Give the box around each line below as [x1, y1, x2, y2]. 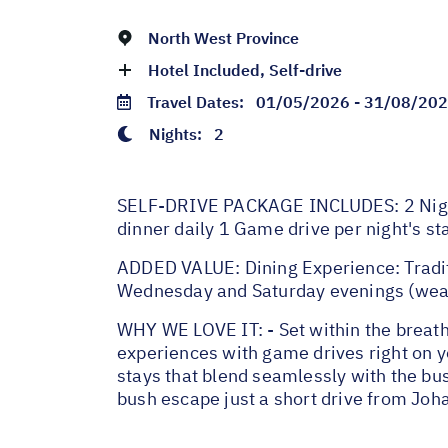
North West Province [148, 27, 299, 48]
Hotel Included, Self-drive [148, 59, 342, 80]
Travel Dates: [147, 91, 256, 112]
